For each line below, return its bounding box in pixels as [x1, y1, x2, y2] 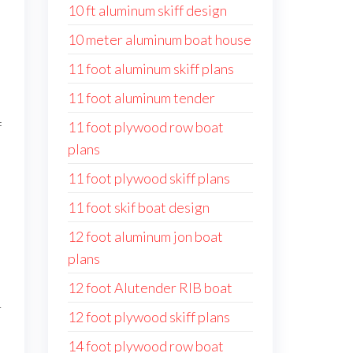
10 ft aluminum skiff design [68, 2, 227, 19]
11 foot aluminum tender [68, 89, 215, 106]
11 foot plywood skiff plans [68, 169, 230, 187]
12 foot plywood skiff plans [68, 308, 230, 325]
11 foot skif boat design [68, 199, 210, 216]
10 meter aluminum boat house [68, 31, 251, 48]
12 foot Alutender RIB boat [68, 279, 232, 296]
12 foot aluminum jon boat [68, 228, 223, 245]
